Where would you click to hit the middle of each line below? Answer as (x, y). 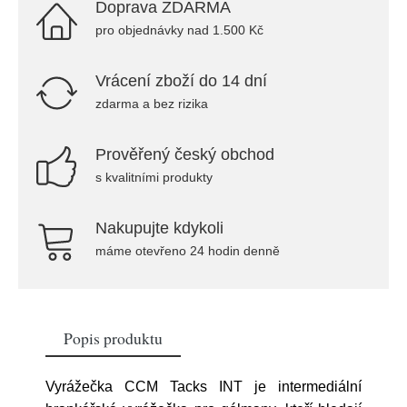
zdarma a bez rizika (152, 104)
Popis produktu (113, 338)
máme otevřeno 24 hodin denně (188, 251)
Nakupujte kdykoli (159, 228)
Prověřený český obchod (185, 154)
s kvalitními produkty (154, 177)
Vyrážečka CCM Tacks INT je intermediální (203, 387)
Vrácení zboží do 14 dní (181, 81)
